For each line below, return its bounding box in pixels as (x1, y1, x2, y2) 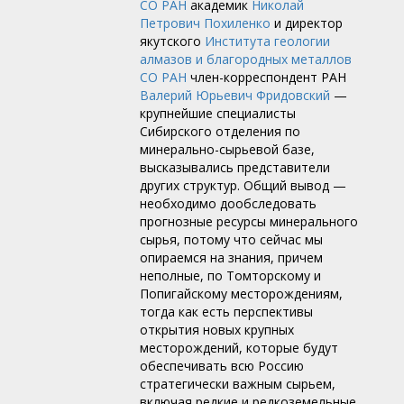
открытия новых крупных (140, 321, 294, 339)
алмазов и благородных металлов (140, 50, 352, 69)
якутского (140, 32, 205, 50)
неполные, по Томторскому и (140, 267, 321, 285)
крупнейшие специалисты (140, 105, 296, 123)
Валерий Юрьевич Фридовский (140, 87, 330, 105)
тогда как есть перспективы (140, 303, 313, 321)
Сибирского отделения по (140, 123, 300, 141)
